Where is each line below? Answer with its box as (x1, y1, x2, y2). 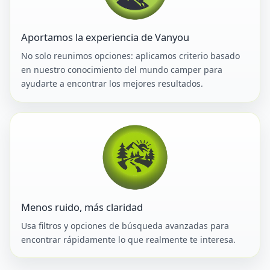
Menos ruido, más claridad (21, 199, 143, 214)
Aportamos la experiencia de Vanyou (21, 30, 190, 45)
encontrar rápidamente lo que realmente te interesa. (21, 233, 236, 245)
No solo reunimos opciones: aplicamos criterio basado (21, 50, 240, 62)
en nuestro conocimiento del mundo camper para (21, 64, 223, 76)
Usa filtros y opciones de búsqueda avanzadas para (21, 219, 230, 231)
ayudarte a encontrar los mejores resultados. (21, 78, 204, 90)
